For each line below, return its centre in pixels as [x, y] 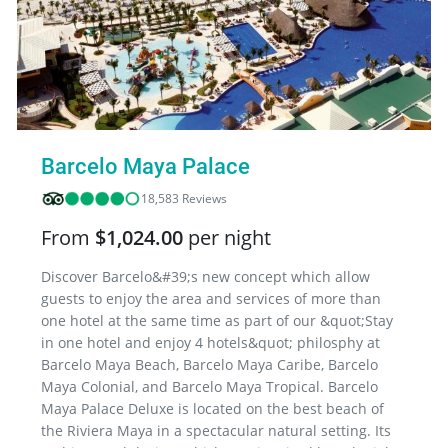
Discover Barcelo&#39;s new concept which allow [205, 277]
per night [229, 238]
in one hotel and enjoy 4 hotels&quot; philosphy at [210, 343]
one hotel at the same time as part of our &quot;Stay [217, 321]
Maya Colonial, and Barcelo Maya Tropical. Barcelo [209, 387]
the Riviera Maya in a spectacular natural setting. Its [216, 431]
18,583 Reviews [184, 199]
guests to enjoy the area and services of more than [211, 299]
